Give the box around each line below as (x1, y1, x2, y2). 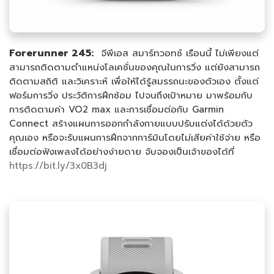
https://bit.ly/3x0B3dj (9, 158, 107, 172)
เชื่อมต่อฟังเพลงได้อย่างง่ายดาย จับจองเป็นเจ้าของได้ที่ (9, 144, 234, 158)
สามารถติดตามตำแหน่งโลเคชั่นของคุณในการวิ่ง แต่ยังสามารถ (9, 60, 260, 74)
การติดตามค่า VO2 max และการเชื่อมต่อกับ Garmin (9, 102, 224, 116)
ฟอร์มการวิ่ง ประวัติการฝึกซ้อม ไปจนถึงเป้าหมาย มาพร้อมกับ (9, 88, 253, 102)
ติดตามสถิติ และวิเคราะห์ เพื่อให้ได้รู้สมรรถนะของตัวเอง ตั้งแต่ (9, 74, 259, 88)
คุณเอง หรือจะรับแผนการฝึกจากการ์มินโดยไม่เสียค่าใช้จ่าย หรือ (9, 130, 261, 144)
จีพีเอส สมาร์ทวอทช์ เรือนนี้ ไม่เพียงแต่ (97, 46, 259, 60)
